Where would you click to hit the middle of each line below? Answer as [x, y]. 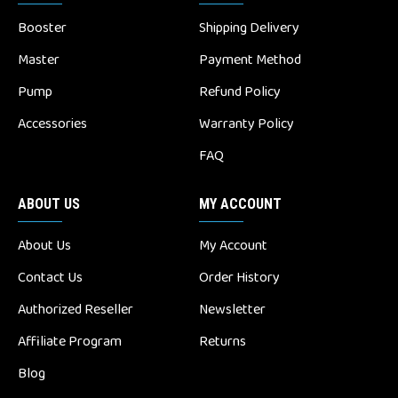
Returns [223, 341]
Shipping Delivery [249, 28]
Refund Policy [240, 92]
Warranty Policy [247, 123]
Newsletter [232, 309]
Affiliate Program [70, 341]
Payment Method [250, 60]
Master [39, 60]
